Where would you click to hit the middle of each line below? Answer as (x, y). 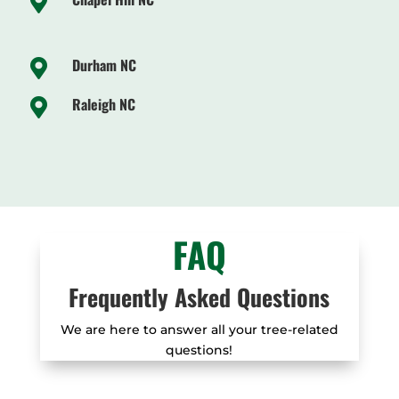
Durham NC (104, 65)
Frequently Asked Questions (199, 297)
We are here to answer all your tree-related (199, 330)
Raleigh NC (103, 105)
